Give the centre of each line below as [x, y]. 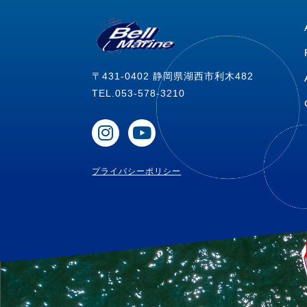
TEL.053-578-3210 [139, 93]
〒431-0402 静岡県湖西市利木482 [173, 76]
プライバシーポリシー [137, 172]
